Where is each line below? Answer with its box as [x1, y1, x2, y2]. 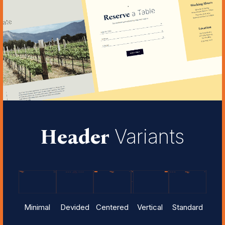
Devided [60, 202, 89, 212]
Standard [172, 202, 203, 212]
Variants [115, 125, 185, 149]
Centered [96, 202, 129, 212]
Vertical [137, 202, 163, 212]
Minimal [24, 202, 50, 212]
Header [40, 125, 115, 150]
